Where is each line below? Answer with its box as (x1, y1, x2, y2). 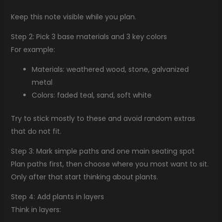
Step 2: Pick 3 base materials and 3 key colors (10, 31, 167, 42)
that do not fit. (10, 126, 61, 136)
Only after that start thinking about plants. (10, 171, 158, 182)
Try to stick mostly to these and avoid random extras (10, 113, 195, 123)
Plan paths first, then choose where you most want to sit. (10, 159, 209, 169)
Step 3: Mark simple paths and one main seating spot (10, 146, 195, 156)
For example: (10, 44, 55, 55)
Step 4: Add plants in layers (10, 191, 104, 202)
